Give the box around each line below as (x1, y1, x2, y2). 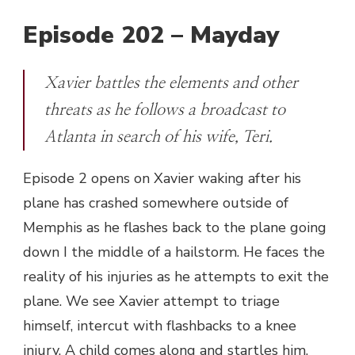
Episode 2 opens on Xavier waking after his (23, 169, 301, 189)
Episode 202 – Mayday (23, 19, 279, 52)
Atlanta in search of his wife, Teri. (44, 129, 273, 146)
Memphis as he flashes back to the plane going (23, 218, 326, 238)
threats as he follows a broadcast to (44, 102, 285, 119)
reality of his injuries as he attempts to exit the (23, 267, 329, 287)
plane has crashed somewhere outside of (23, 193, 288, 213)
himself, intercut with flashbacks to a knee (23, 316, 296, 336)
